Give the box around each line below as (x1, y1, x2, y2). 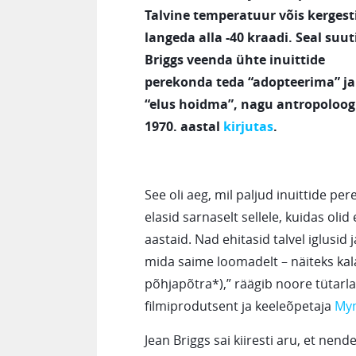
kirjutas (223, 118, 273, 135)
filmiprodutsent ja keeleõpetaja (145, 297, 335, 315)
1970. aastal (145, 118, 223, 135)
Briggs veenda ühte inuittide (145, 51, 325, 68)
